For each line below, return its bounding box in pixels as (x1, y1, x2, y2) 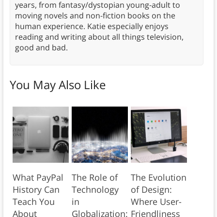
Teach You (12, 195, 55, 207)
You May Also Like (9, 76, 106, 93)
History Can (12, 183, 60, 195)
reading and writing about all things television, (15, 31, 184, 42)
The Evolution (130, 171, 186, 183)
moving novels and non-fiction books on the (15, 10, 175, 21)
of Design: (130, 183, 172, 195)
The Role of (71, 171, 118, 183)
